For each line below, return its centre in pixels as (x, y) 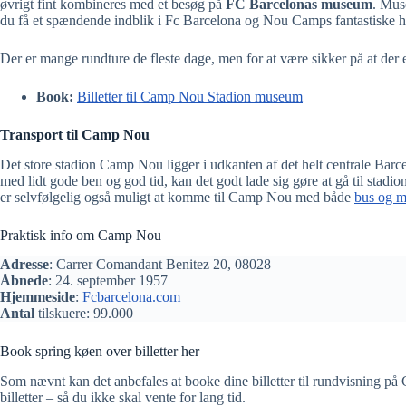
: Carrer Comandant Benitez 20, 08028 (160, 265)
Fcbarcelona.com (131, 297)
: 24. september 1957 (108, 281)
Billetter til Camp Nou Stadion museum (190, 96)
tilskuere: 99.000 (84, 314)
